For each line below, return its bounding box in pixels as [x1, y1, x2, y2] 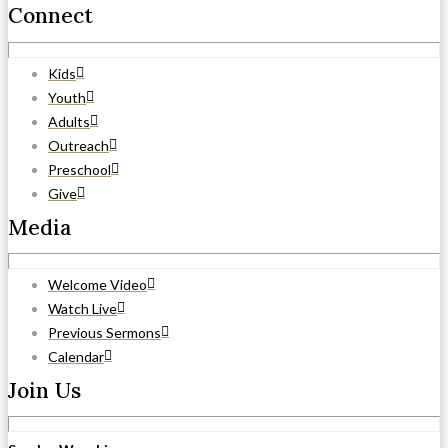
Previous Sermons [48, 323, 161, 341]
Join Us [8, 376, 81, 404]
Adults [48, 112, 90, 130]
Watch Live [48, 299, 117, 317]
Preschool [48, 160, 111, 178]
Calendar [48, 347, 104, 365]
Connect [8, 2, 93, 30]
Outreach [48, 136, 109, 154]
